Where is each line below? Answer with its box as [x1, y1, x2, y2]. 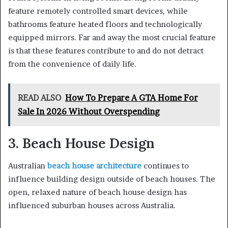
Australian [8, 161, 47, 171]
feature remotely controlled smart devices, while [8, 6, 188, 16]
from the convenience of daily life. [8, 59, 136, 69]
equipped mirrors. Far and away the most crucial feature [8, 32, 216, 42]
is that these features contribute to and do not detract [8, 45, 204, 55]
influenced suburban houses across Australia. [8, 201, 176, 211]
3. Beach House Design [8, 134, 155, 152]
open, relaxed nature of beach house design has [8, 187, 187, 197]
